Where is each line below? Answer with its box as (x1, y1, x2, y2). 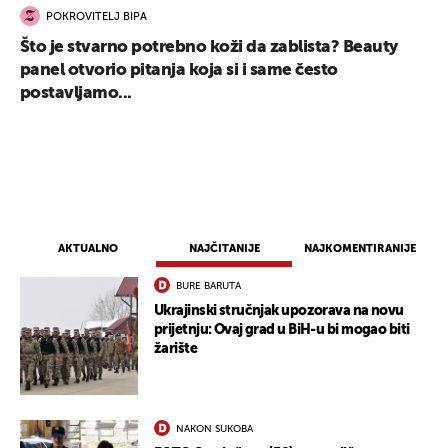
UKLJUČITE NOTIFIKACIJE (129, 120, 319, 135)
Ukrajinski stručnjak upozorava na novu (154, 304, 404, 319)
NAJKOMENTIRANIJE (304, 243, 416, 255)
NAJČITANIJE (188, 243, 260, 255)
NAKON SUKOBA (176, 424, 253, 435)
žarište (154, 342, 198, 357)
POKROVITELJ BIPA (46, 11, 147, 23)
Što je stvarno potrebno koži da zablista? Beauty (20, 39, 398, 57)
